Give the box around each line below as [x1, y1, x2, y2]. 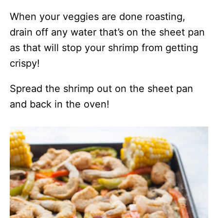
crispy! [10, 57, 40, 70]
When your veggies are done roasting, [10, 11, 185, 23]
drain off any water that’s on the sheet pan [10, 26, 205, 38]
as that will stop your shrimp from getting [10, 42, 198, 54]
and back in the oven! [10, 98, 109, 110]
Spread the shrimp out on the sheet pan [10, 83, 193, 95]
